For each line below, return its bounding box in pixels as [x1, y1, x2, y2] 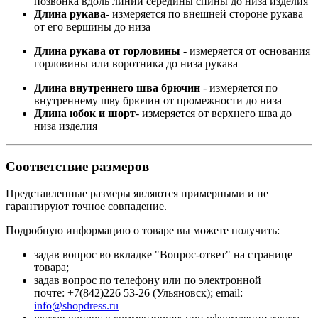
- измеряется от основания [180, 45, 310, 57]
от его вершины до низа [34, 21, 150, 33]
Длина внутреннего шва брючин [34, 82, 200, 94]
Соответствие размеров [6, 158, 149, 174]
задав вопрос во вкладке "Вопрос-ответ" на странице [34, 248, 292, 261]
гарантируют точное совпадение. [6, 200, 167, 213]
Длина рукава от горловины [34, 45, 180, 57]
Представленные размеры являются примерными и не [6, 187, 268, 200]
